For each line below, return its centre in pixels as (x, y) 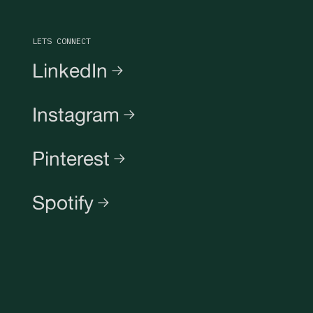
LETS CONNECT (61, 41)
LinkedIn (70, 71)
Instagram (75, 115)
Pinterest (71, 159)
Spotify (63, 203)
